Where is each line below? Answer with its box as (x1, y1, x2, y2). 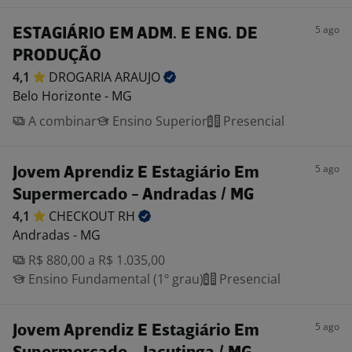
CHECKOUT (49, 207, 118, 225)
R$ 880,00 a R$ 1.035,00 (25, 251, 165, 269)
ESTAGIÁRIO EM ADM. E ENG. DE (13, 26, 258, 42)
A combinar (25, 112, 97, 130)
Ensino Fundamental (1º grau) (25, 270, 203, 288)
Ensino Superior (109, 112, 207, 130)
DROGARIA (49, 68, 115, 86)
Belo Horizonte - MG (13, 87, 132, 104)
